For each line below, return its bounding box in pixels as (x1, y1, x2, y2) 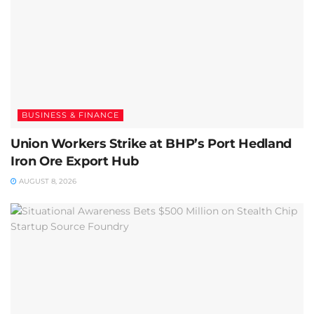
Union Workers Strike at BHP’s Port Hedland (11, 136, 292, 152)
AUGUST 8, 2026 (17, 177, 76, 186)
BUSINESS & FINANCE (22, 110, 119, 121)
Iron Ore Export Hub (11, 153, 139, 170)
